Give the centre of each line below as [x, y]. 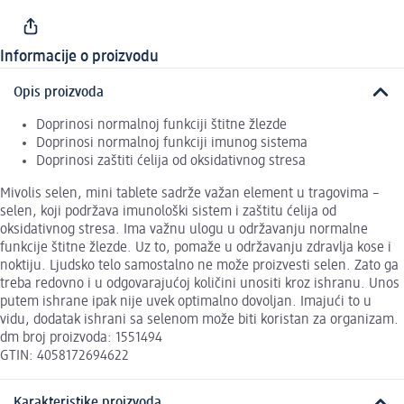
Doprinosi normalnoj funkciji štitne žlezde [161, 125]
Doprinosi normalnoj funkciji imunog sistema [172, 143]
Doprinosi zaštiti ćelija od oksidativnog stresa [171, 161]
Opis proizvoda [59, 92]
